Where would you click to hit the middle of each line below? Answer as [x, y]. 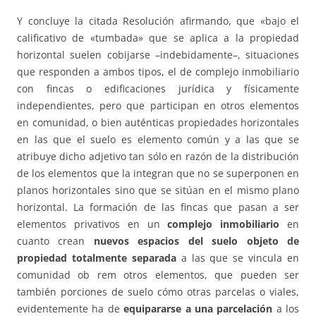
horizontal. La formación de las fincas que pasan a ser [158, 207]
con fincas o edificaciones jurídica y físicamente [158, 89]
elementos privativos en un [92, 224]
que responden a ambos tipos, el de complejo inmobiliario [158, 72]
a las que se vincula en [237, 258]
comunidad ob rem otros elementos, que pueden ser [158, 275]
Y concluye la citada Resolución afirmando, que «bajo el [158, 21]
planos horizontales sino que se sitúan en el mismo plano [158, 190]
